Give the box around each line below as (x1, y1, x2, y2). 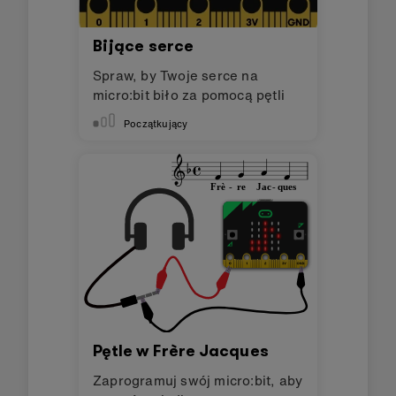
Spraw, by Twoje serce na (93, 65, 258, 86)
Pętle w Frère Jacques (93, 340, 269, 362)
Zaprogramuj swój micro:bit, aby (93, 370, 303, 391)
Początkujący (124, 116, 188, 131)
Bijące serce (93, 35, 194, 57)
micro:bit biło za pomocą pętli (93, 85, 285, 105)
